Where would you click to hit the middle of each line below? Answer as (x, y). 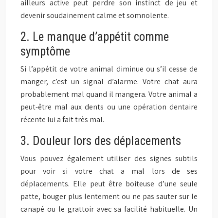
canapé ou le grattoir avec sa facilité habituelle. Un (109, 209)
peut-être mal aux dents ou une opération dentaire (109, 107)
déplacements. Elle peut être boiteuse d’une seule (109, 184)
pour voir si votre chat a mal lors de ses (109, 171)
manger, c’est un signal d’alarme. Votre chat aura (109, 82)
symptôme (45, 51)
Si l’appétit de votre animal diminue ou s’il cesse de (109, 69)
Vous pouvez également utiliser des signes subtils (109, 158)
